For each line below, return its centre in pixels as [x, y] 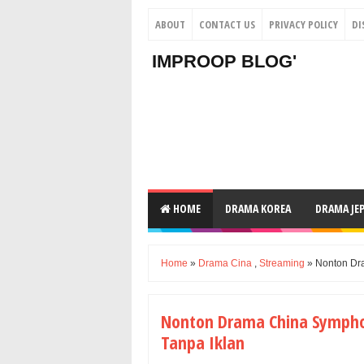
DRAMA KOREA [258, 208]
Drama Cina [225, 263]
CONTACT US [227, 24]
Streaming [282, 263]
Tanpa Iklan [203, 342]
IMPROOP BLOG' [224, 61]
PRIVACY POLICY [303, 24]
